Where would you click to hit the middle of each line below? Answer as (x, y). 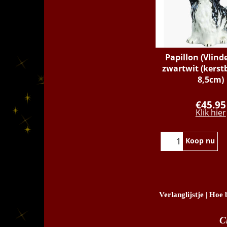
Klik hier (211, 112)
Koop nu (200, 141)
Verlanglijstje (181, 195)
